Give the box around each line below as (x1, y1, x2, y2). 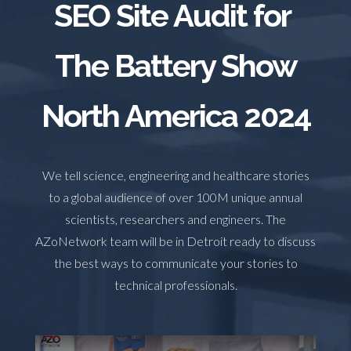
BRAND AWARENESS (195, 38, 309, 50)
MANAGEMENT (20, 38, 103, 50)
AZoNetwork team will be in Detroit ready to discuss (35, 233, 316, 248)
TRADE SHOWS (20, 14, 107, 26)
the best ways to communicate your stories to (53, 255, 298, 270)
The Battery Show (54, 47, 297, 84)
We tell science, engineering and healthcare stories (42, 168, 309, 183)
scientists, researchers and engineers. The (65, 212, 286, 226)
